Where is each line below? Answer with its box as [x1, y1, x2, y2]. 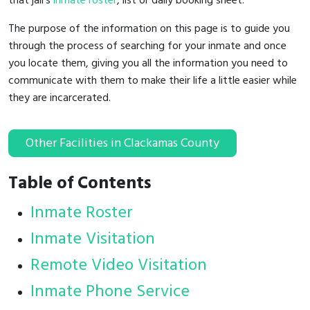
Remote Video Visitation [30, 252, 207, 279]
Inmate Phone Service [30, 278, 190, 305]
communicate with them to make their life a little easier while [8, 71, 297, 90]
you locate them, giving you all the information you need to [8, 54, 288, 73]
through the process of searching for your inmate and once [8, 37, 286, 55]
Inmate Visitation [30, 226, 155, 253]
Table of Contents [8, 169, 152, 198]
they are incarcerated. [8, 89, 111, 107]
